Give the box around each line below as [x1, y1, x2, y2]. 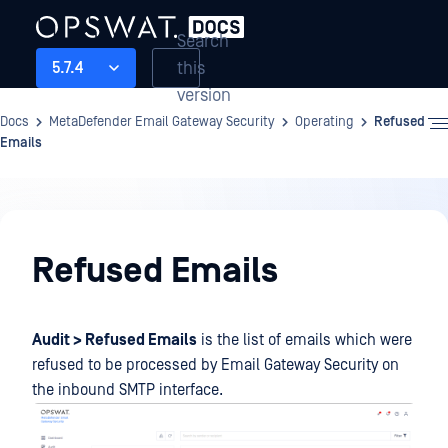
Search [177, 30, 229, 52]
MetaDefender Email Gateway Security [49, 114, 275, 130]
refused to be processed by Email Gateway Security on [32, 356, 399, 374]
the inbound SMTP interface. [32, 381, 223, 399]
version [177, 84, 231, 106]
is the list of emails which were [197, 331, 412, 349]
